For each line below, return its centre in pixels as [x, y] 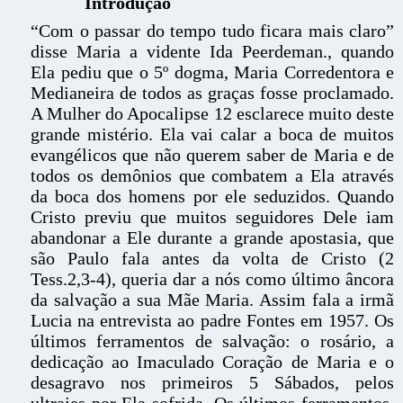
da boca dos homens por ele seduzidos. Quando [212, 196]
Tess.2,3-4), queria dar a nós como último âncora [212, 279]
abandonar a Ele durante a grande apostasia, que [212, 237]
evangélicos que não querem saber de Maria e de [212, 155]
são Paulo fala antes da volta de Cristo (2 [212, 258]
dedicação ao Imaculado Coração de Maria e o [212, 362]
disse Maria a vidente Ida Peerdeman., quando [212, 51]
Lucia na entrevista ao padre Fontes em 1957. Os [212, 320]
